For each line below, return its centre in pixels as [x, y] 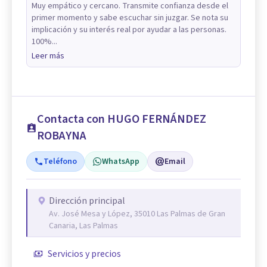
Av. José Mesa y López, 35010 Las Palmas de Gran [137, 214]
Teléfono [60, 162]
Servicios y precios [84, 254]
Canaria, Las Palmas [83, 226]
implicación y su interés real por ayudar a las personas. [129, 30]
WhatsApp [121, 162]
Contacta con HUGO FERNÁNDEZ [122, 119]
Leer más [48, 56]
